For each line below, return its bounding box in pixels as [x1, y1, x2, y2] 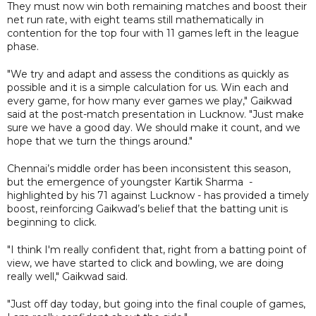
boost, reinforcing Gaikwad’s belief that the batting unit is [7, 202, 288, 215]
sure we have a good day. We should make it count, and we [7, 121, 300, 134]
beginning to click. [7, 215, 97, 229]
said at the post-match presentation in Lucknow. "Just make [7, 107, 304, 121]
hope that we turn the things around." [7, 134, 193, 147]
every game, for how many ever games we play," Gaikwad [7, 94, 292, 107]
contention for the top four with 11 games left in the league [7, 26, 299, 39]
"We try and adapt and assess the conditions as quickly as [7, 67, 288, 80]
